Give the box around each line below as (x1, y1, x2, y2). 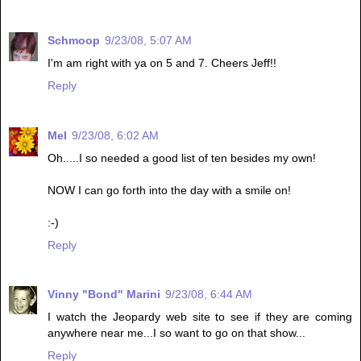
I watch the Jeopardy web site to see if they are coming (48, 310, 352, 324)
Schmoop (48, 33, 100, 47)
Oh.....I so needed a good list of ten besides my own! (48, 151, 316, 164)
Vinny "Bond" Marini (48, 288, 160, 301)
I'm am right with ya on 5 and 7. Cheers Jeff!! (48, 56, 276, 69)
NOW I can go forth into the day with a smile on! (48, 183, 291, 197)
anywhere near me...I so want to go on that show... (48, 326, 305, 340)
